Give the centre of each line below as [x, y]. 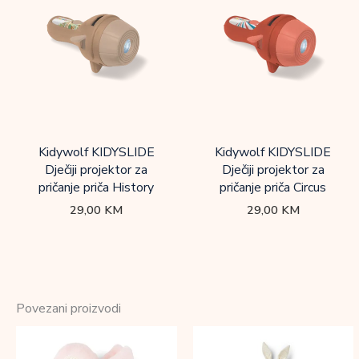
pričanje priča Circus [273, 188]
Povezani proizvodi [69, 308]
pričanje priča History [97, 188]
